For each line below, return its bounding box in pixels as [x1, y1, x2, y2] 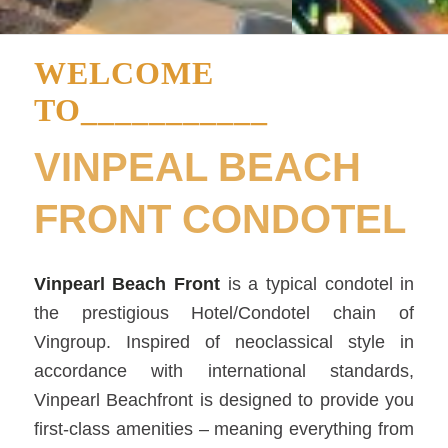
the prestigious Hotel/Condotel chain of [33, 303, 415, 324]
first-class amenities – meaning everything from [33, 419, 415, 440]
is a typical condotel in [219, 274, 415, 295]
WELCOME [33, 55, 214, 91]
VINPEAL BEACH [33, 145, 361, 189]
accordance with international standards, [33, 361, 415, 382]
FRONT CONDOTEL [33, 197, 406, 241]
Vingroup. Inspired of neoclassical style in [33, 332, 415, 353]
